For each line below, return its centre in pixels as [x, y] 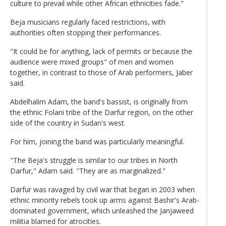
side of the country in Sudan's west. [68, 123]
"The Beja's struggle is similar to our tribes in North [94, 160]
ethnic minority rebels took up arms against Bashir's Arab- [105, 200]
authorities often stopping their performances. [86, 32]
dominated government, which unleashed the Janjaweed [102, 210]
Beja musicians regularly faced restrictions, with [88, 22]
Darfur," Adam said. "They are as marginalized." [88, 171]
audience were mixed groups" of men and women [92, 62]
